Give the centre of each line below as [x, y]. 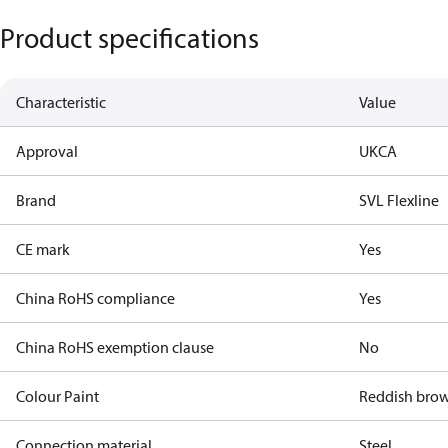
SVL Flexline [399, 200]
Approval [47, 151]
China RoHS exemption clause [115, 347]
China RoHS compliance [95, 298]
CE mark [43, 249]
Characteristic [61, 102]
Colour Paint [57, 396]
